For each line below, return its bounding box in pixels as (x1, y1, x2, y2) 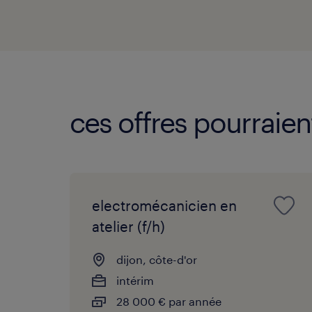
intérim (116, 273, 154, 287)
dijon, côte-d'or (116, 252, 197, 266)
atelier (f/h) (92, 217, 165, 235)
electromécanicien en (92, 196, 237, 214)
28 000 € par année (116, 294, 221, 308)
